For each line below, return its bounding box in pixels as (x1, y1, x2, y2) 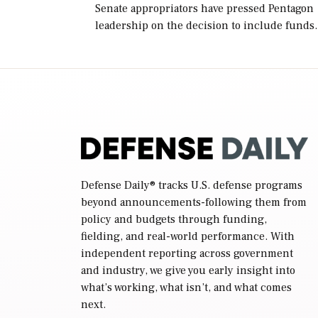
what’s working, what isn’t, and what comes (81, 280, 292, 295)
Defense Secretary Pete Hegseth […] (95, 70, 273, 84)
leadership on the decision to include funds (95, 18, 314, 33)
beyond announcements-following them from (81, 195, 307, 210)
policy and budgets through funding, (81, 212, 267, 227)
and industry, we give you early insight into (81, 263, 295, 278)
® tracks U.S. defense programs (150, 178, 302, 193)
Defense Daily (81, 178, 150, 193)
